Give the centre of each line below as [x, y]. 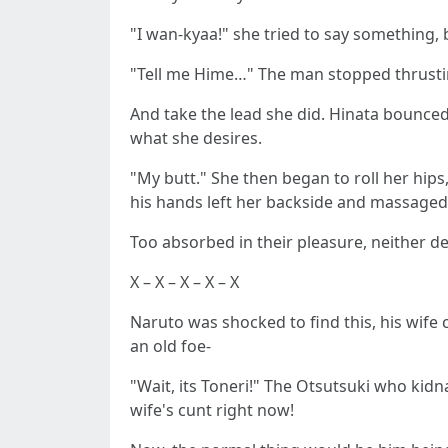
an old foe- [170, 346]
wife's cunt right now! [212, 410]
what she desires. [196, 138]
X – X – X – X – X [184, 282]
